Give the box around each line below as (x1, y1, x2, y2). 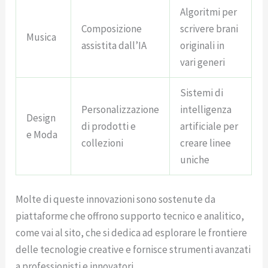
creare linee (180, 136, 232, 150)
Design (26, 111, 56, 125)
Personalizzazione (81, 103, 160, 117)
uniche (180, 153, 210, 167)
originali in (180, 39, 225, 53)
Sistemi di (180, 86, 224, 100)
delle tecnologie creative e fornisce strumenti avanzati (16, 242, 251, 256)
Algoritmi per (180, 5, 237, 19)
